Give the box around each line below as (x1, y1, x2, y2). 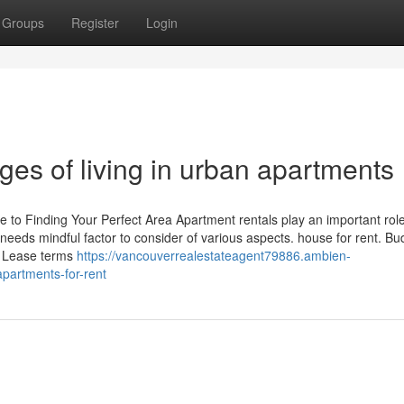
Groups (2, 14, 44, 32)
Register (71, 14, 119, 32)
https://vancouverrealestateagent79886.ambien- (77, 246, 351, 264)
